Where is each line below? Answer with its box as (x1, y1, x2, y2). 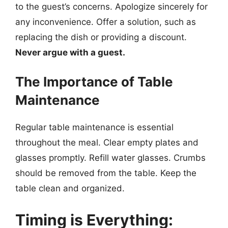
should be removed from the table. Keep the (15, 168, 196, 178)
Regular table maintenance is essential (15, 122, 174, 132)
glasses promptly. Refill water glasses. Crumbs (15, 153, 206, 163)
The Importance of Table (15, 74, 173, 90)
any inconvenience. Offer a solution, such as (15, 16, 196, 27)
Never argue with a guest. (15, 47, 125, 58)
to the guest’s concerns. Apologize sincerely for (15, 1, 208, 12)
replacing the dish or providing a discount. (15, 32, 187, 42)
